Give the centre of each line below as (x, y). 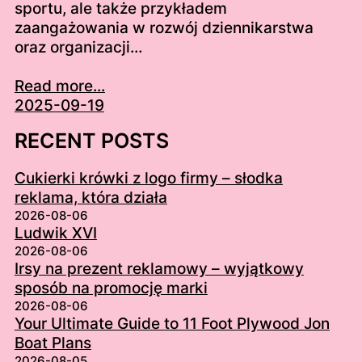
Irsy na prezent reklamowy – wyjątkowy (159, 269)
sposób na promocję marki (111, 288)
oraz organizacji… (78, 48)
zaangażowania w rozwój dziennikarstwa (164, 28)
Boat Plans (53, 343)
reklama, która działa (90, 198)
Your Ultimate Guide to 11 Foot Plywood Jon (172, 324)
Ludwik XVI (55, 234)
